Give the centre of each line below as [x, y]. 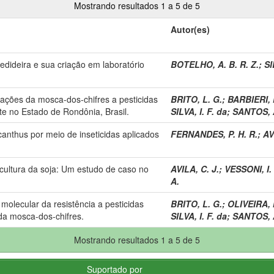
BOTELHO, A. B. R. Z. [215, 64]
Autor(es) [190, 29]
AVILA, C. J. [195, 168]
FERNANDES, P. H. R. [214, 134]
